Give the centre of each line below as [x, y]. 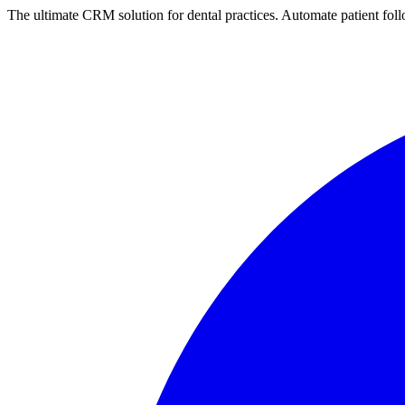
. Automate [308, 14]
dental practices [231, 14]
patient [360, 14]
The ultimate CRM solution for [97, 14]
